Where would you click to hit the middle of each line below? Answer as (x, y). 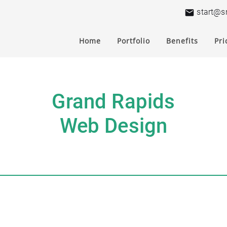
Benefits (182, 41)
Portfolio (134, 41)
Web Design (113, 126)
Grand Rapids (113, 101)
